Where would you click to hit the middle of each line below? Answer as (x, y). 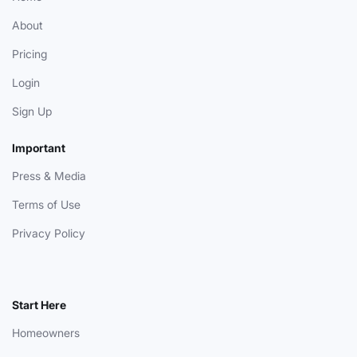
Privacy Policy (49, 233)
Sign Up (32, 111)
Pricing (29, 53)
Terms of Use (46, 204)
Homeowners (46, 332)
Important (39, 147)
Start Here (39, 304)
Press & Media (49, 175)
